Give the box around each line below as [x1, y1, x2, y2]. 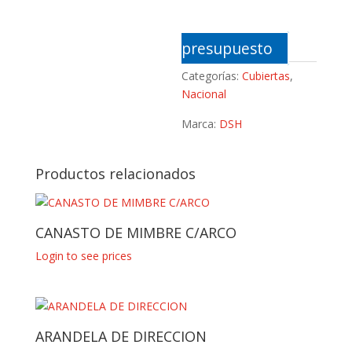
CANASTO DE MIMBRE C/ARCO [35, 223, 236, 242]
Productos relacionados [35, 164, 196, 183]
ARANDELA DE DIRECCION [35, 327, 207, 346]
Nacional [181, 86, 227, 101]
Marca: [181, 116, 220, 131]
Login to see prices [35, 248, 132, 263]
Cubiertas [242, 68, 291, 83]
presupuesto [181, 38, 273, 59]
